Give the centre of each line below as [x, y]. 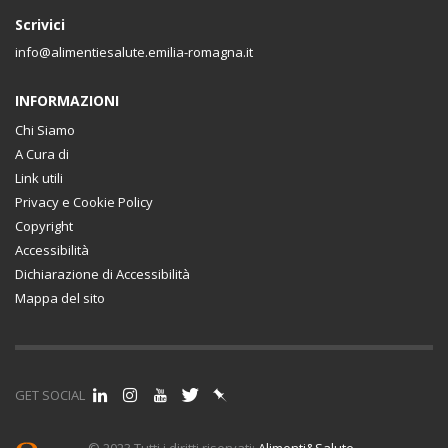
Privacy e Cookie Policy [84, 201]
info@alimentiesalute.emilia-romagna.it [134, 51]
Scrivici [40, 24]
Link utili [39, 177]
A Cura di [42, 153]
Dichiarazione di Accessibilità [102, 273]
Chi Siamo [45, 129]
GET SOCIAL [50, 394]
